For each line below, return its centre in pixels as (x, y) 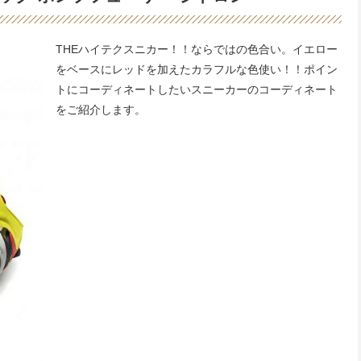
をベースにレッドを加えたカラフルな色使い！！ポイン (197, 69)
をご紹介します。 (101, 110)
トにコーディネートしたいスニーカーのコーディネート (197, 89)
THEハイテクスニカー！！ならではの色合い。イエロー (197, 49)
